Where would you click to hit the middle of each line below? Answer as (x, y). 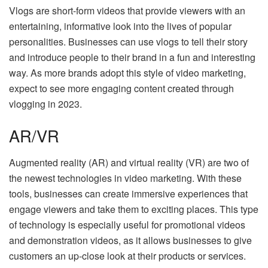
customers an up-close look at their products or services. (127, 255)
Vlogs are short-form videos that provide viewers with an (127, 10)
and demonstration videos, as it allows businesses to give (130, 240)
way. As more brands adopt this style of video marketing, (127, 72)
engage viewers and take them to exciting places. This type (134, 209)
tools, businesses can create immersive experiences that (128, 193)
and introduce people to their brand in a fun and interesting (132, 57)
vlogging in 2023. (45, 103)
